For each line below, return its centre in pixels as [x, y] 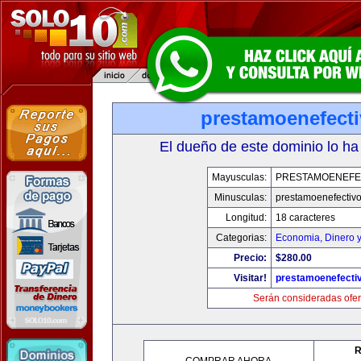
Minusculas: [241, 197]
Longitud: [246, 218]
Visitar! [250, 278]
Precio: [250, 258]
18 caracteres [305, 218]
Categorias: [241, 238]
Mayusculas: [239, 177]
